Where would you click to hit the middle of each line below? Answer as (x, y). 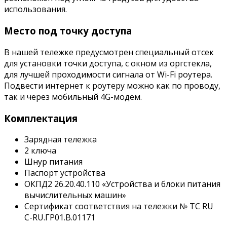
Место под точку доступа (68, 31)
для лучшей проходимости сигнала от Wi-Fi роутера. (108, 74)
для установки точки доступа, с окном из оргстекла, (108, 63)
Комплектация (41, 118)
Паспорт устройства (65, 173)
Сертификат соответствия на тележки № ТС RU (119, 206)
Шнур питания (53, 162)
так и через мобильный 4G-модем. (73, 97)
